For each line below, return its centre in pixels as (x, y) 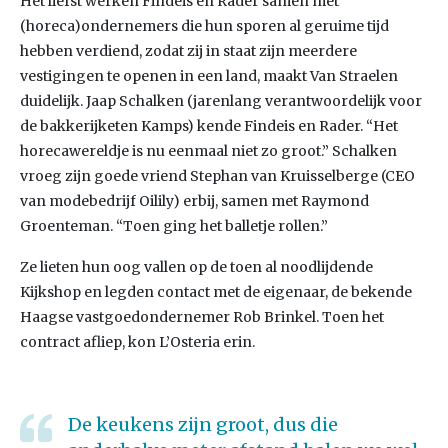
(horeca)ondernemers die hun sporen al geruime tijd (204, 26)
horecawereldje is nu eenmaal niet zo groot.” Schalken (208, 151)
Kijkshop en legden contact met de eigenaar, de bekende (216, 292)
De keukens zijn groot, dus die (203, 424)
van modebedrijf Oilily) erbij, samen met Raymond (194, 201)
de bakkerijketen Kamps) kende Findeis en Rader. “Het (209, 126)
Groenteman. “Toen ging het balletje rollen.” (174, 226)
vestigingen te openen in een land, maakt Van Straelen (209, 76)
